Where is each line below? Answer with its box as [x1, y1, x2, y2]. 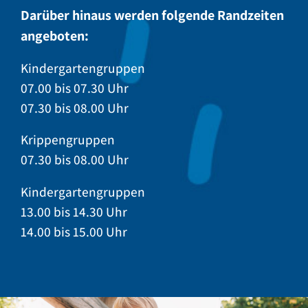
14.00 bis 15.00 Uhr [21, 222, 127, 241]
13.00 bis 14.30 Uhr [21, 202, 127, 221]
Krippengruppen [21, 131, 115, 149]
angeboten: [21, 27, 89, 45]
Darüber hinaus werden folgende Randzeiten [21, 6, 284, 24]
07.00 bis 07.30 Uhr [21, 78, 129, 97]
